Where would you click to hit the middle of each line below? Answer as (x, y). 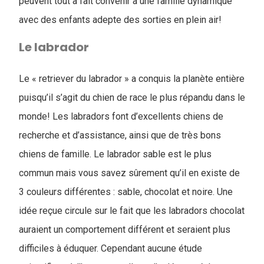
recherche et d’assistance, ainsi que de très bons (120, 135)
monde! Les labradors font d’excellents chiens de (121, 116)
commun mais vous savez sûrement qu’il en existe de (129, 173)
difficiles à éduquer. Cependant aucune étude (110, 248)
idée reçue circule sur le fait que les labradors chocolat (132, 211)
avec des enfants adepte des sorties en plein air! (120, 20)
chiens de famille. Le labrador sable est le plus (115, 154)
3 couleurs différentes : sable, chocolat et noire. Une (126, 192)
